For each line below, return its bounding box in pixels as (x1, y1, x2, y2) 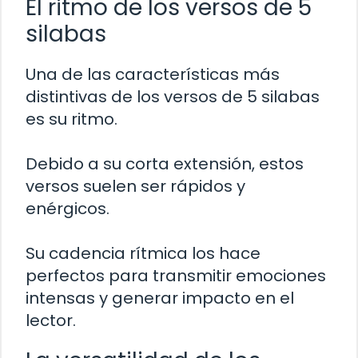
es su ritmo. (26, 107, 117, 130)
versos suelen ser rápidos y (26, 174, 245, 197)
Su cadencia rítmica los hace (26, 241, 261, 265)
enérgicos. (26, 197, 109, 220)
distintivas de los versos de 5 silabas (26, 85, 320, 108)
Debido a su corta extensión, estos (26, 152, 304, 175)
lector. (26, 308, 76, 332)
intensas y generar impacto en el (26, 286, 294, 309)
